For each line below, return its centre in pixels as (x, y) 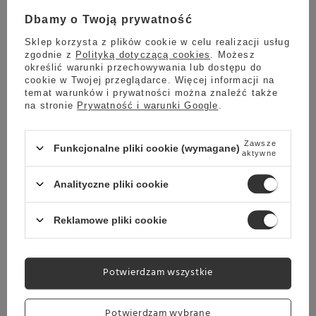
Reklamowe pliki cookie (110, 220)
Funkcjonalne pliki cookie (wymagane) (147, 148)
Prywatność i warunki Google (148, 105)
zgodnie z (50, 54)
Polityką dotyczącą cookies (143, 54)
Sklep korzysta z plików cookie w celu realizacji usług (157, 42)
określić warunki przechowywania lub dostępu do (144, 67)
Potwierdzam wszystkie (158, 273)
